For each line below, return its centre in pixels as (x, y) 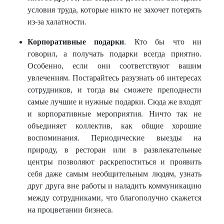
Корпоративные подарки (76, 42)
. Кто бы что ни (163, 42)
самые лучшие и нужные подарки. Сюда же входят (114, 102)
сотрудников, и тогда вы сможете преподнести (114, 90)
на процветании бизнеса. (70, 210)
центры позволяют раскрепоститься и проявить (114, 162)
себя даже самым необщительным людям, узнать (114, 174)
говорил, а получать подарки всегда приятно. (114, 54)
